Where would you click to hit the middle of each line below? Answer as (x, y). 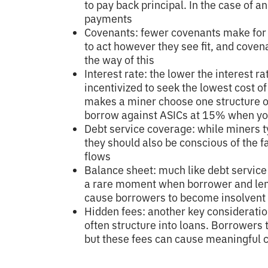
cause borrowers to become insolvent (175, 197)
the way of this (119, 60)
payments (109, 19)
